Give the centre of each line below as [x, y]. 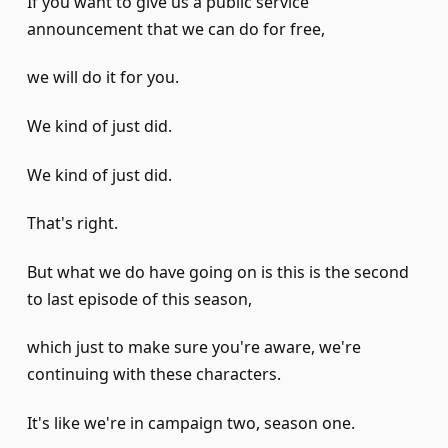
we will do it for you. [103, 77]
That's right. [72, 223]
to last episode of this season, [139, 298]
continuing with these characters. [154, 374]
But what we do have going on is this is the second [218, 271]
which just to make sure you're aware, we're [194, 347]
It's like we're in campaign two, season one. [191, 422]
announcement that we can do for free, [176, 28]
